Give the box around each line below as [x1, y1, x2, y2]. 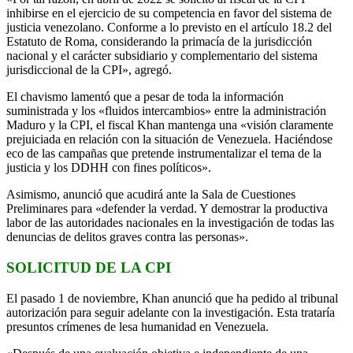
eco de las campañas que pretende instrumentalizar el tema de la [6, 147, 321, 161]
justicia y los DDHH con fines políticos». [6, 161, 211, 175]
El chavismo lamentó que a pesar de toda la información [6, 90, 284, 104]
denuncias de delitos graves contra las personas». [6, 230, 248, 244]
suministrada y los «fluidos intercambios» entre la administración [6, 104, 326, 118]
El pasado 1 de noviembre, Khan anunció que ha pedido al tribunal [6, 291, 338, 305]
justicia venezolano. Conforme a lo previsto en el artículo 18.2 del [6, 20, 332, 35]
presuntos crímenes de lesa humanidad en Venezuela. [6, 319, 269, 333]
